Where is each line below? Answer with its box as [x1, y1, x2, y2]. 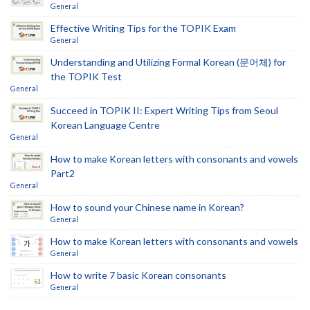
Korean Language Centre [51, 119, 160, 131]
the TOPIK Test [51, 71, 122, 82]
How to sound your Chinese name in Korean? [51, 201, 244, 213]
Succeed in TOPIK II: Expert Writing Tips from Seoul [51, 104, 278, 116]
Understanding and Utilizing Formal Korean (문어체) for [51, 56, 286, 68]
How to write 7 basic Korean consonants [51, 269, 226, 281]
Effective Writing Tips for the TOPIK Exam [51, 22, 236, 34]
